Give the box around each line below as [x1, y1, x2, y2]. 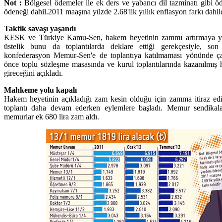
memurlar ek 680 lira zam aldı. [4, 112, 99, 121]
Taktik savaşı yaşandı [4, 24, 76, 33]
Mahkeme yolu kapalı [4, 85, 77, 94]
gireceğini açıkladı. [4, 68, 63, 77]
